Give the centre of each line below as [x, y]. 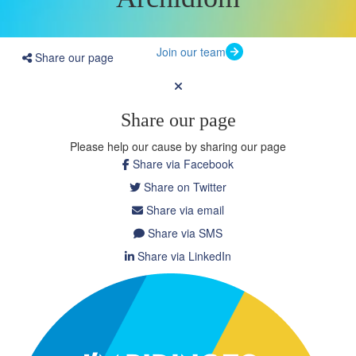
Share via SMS [184, 232]
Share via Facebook [182, 163]
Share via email [184, 209]
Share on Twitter [184, 186]
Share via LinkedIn [183, 255]
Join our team [191, 51]
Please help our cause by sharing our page [178, 146]
